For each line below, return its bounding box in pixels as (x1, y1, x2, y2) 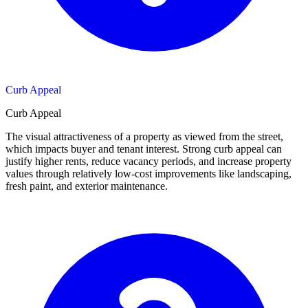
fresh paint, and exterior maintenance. (5, 179, 168, 192)
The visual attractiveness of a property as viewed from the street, (5, 130, 283, 142)
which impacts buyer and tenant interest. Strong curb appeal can (5, 142, 282, 155)
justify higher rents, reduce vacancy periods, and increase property (5, 155, 291, 167)
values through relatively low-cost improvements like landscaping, (5, 167, 291, 179)
